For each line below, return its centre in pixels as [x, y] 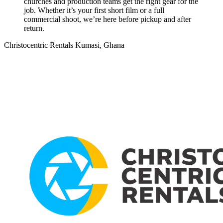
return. [34, 28]
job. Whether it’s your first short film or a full [94, 10]
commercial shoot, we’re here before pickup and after [108, 19]
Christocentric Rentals [39, 45]
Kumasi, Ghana [100, 45]
